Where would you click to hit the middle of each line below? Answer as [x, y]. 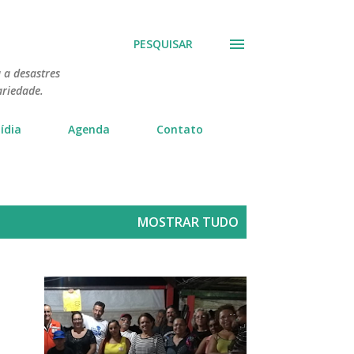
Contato [180, 129]
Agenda [89, 129]
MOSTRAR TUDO [188, 222]
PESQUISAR [163, 44]
